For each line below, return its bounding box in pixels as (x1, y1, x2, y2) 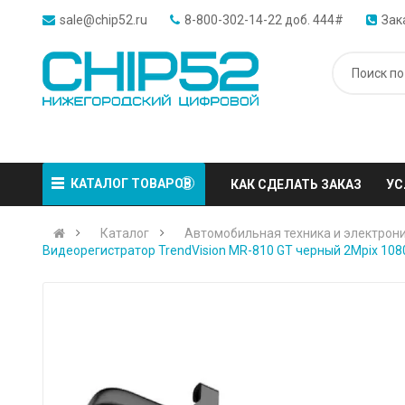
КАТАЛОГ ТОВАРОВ (71, 176, 193, 191)
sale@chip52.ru (60, 13, 148, 27)
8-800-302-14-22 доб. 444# (184, 13, 344, 27)
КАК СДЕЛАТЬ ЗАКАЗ (231, 177, 363, 192)
